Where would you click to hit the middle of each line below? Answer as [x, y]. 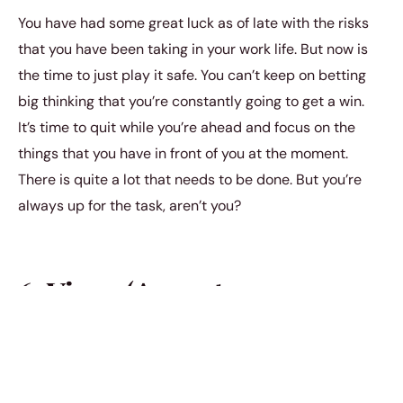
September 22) [110, 327]
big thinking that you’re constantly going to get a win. [191, 101]
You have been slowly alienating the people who [175, 379]
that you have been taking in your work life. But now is [193, 49]
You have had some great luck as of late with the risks [193, 22]
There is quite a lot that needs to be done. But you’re [190, 179]
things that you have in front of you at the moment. [183, 153]
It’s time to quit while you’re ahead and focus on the [187, 127]
